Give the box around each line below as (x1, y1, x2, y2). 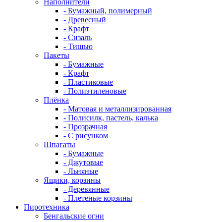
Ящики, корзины (44, 176, 101, 184)
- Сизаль (63, 33, 92, 42)
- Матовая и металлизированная (63, 105, 171, 113)
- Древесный (63, 15, 106, 24)
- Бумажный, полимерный (63, 6, 152, 15)
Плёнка (44, 96, 69, 104)
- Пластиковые (63, 78, 113, 86)
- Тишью (63, 42, 93, 51)
